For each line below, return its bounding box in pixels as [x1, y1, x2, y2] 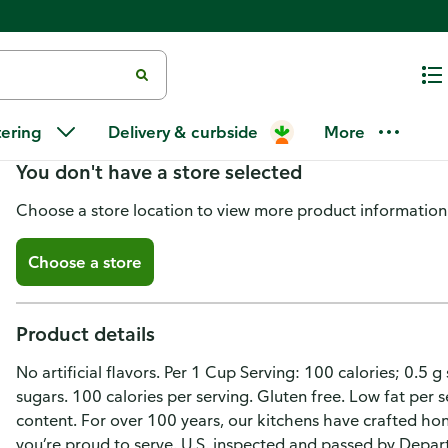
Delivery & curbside [108, 122, 258, 142]
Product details [16, 321, 155, 346]
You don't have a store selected [16, 159, 302, 184]
